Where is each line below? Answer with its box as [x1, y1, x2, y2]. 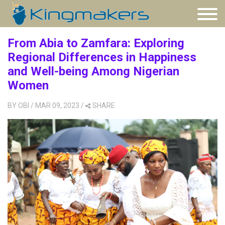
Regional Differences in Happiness [8, 50, 196, 64]
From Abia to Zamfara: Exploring [8, 36, 184, 50]
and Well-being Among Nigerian [8, 64, 179, 78]
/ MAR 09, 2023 [31, 101, 79, 109]
